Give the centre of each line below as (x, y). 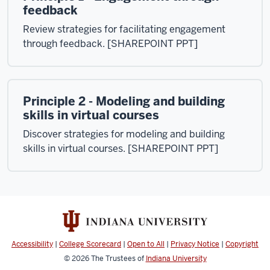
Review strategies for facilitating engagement (124, 29)
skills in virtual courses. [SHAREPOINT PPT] (121, 149)
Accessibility (32, 244)
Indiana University (176, 259)
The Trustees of (118, 259)
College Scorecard (90, 244)
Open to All (146, 244)
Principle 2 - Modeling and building (124, 101)
